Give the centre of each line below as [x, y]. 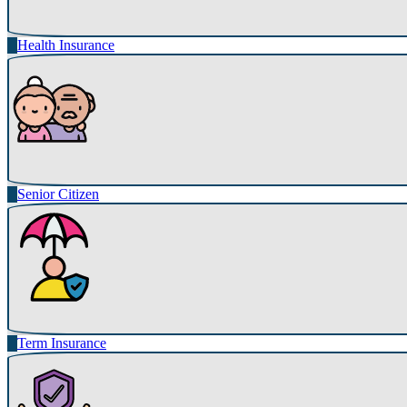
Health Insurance [66, 45]
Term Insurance [62, 343]
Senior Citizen [58, 194]
